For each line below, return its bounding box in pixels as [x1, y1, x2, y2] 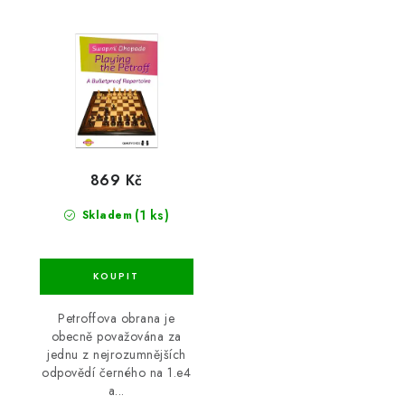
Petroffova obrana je [58, 309, 175, 328]
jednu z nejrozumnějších [47, 345, 186, 364]
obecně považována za [51, 327, 182, 346]
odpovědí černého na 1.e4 [42, 363, 192, 382]
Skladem [78, 207, 132, 224]
